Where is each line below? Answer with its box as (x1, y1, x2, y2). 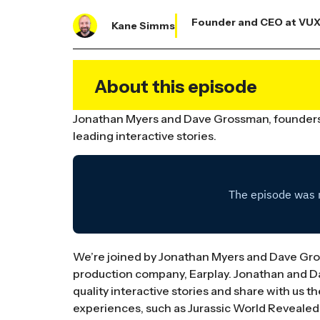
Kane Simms (111, 19, 175, 33)
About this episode (94, 76, 257, 98)
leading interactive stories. (73, 129, 216, 144)
